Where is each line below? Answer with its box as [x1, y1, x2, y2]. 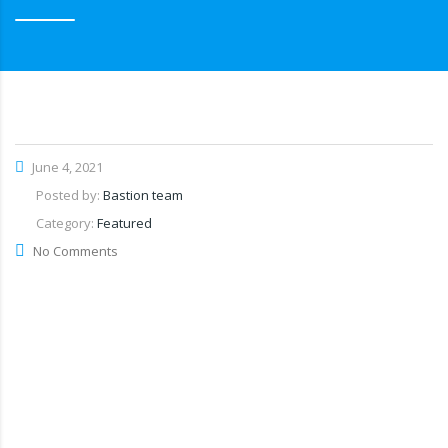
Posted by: [36, 186, 103, 204]
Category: [36, 214, 97, 232]
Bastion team [103, 186, 183, 204]
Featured [97, 214, 152, 232]
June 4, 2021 [29, 158, 103, 176]
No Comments [33, 242, 118, 260]
